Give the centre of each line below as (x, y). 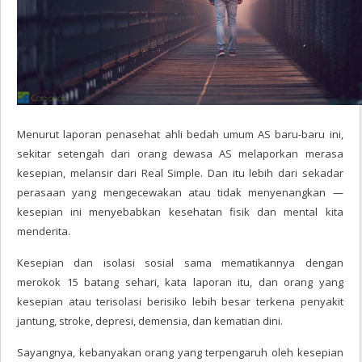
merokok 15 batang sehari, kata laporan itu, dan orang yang (180, 282)
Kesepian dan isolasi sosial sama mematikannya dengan (180, 263)
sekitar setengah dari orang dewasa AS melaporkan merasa (180, 154)
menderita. (44, 231)
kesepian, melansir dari (79, 173)
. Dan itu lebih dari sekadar (272, 173)
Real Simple (171, 173)
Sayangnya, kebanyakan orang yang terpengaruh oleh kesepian (180, 352)
